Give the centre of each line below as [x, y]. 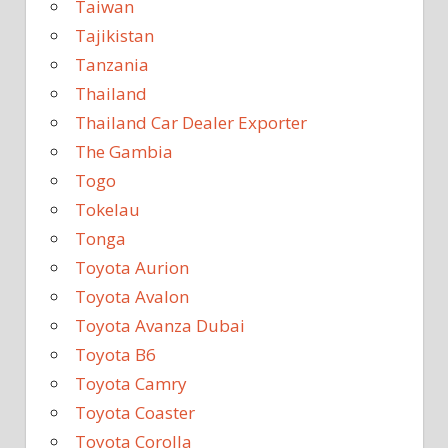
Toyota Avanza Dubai [160, 325]
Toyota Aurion [132, 267]
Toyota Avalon [132, 296]
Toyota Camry [131, 383]
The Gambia [124, 151]
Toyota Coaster [135, 412]
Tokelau [107, 209]
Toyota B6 [115, 354]
